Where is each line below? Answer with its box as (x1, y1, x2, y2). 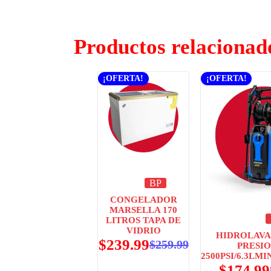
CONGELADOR (109, 194, 177, 204)
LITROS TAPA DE (106, 215, 181, 225)
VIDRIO (126, 225, 161, 235)
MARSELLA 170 (109, 204, 178, 215)
